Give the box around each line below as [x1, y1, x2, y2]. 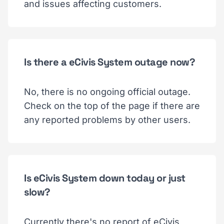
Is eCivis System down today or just [24, 171, 185, 184]
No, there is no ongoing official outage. [24, 86, 190, 97]
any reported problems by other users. [24, 114, 190, 125]
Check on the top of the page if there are [24, 100, 200, 111]
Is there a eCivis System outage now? [24, 55, 195, 68]
